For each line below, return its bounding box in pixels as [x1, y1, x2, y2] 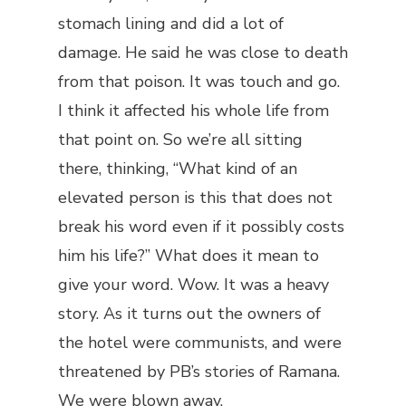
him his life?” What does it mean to [58, 245, 319, 266]
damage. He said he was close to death [58, 42, 348, 63]
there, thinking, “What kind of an [58, 158, 297, 179]
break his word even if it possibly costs [58, 216, 344, 237]
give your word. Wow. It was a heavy [58, 274, 329, 295]
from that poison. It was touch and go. [58, 71, 340, 92]
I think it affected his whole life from [58, 100, 329, 121]
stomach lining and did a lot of [58, 13, 284, 34]
